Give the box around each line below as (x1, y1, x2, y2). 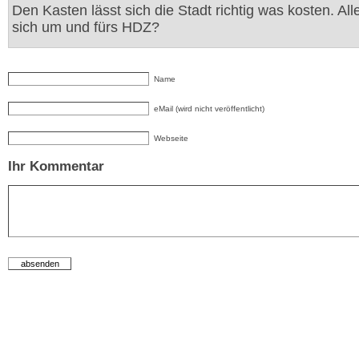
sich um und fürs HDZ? (12, 19, 159, 35)
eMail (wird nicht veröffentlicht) (154, 104, 264, 113)
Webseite (154, 134, 188, 143)
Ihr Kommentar (8, 159, 104, 174)
